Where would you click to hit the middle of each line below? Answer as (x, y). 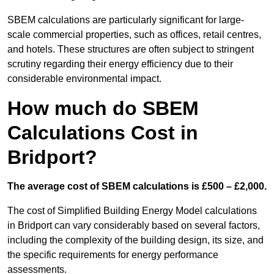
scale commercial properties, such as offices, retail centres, (134, 35)
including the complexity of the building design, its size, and (135, 240)
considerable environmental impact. (84, 79)
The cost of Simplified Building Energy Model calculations (132, 211)
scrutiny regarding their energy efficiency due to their (120, 64)
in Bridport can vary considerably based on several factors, (134, 226)
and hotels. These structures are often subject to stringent (131, 50)
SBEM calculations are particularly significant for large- (126, 20)
